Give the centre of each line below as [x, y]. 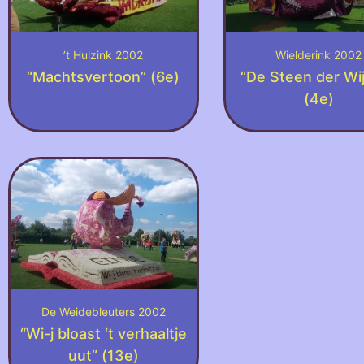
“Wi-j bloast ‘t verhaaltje [103, 334]
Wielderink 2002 [319, 55]
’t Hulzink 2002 [104, 55]
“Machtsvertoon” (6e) [104, 77]
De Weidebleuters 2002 [103, 312]
